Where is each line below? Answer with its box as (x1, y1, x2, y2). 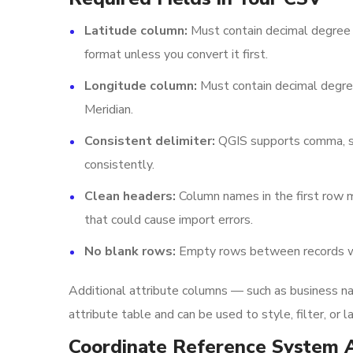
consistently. (84, 156, 154, 173)
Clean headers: (84, 188, 176, 205)
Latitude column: (84, 22, 188, 39)
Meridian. (84, 101, 133, 118)
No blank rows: (84, 243, 176, 260)
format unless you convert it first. (84, 46, 268, 63)
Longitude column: (84, 77, 197, 95)
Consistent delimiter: (84, 132, 215, 150)
